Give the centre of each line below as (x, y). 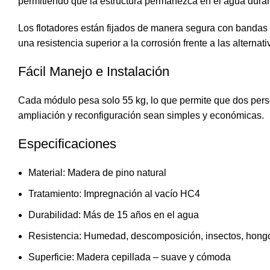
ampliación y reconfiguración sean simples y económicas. (141, 116)
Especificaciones (67, 144)
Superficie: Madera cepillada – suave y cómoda (130, 257)
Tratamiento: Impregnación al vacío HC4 (114, 194)
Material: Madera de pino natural (97, 173)
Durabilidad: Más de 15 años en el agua (114, 215)
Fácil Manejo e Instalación (94, 72)
